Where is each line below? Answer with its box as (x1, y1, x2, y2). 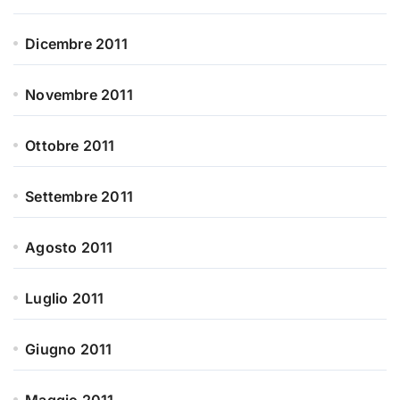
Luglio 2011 (25, 289, 104, 308)
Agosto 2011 (25, 238, 113, 257)
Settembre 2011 (25, 187, 134, 206)
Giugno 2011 (25, 340, 112, 359)
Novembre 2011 (25, 86, 133, 104)
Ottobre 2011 (25, 137, 115, 155)
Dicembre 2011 (25, 35, 128, 54)
